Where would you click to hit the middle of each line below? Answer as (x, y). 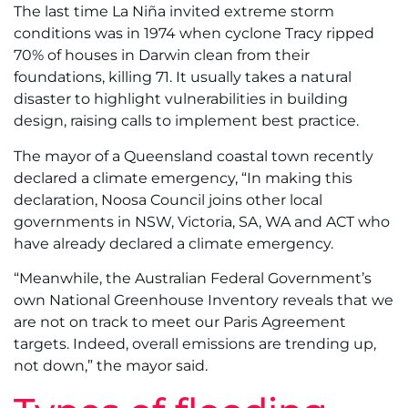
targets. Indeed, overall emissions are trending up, (195, 344)
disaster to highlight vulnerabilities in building (181, 99)
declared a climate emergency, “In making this (183, 178)
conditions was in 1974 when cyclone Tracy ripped (194, 34)
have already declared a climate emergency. (173, 243)
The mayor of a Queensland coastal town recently (194, 156)
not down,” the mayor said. (111, 366)
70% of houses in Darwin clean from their (162, 56)
